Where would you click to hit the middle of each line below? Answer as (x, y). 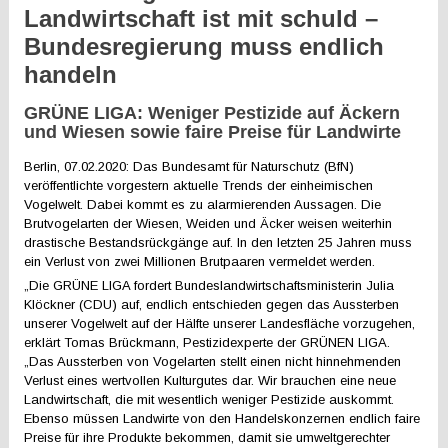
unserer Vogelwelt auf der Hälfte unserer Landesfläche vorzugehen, (220, 323)
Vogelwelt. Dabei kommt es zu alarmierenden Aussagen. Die (203, 204)
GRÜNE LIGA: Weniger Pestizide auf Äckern (212, 113)
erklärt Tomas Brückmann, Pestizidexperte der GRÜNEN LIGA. (207, 342)
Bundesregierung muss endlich (204, 46)
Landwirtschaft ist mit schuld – (201, 18)
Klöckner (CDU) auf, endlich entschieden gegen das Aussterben (212, 304)
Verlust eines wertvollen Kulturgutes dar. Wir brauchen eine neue (210, 380)
